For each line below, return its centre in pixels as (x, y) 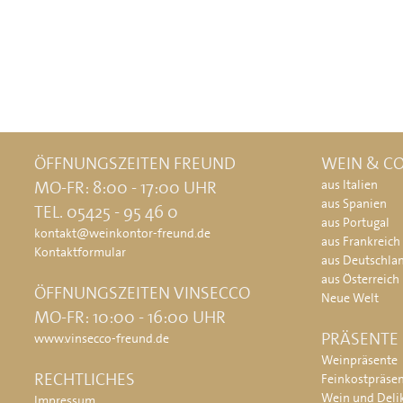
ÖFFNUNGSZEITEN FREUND (135, 164)
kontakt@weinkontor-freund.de (122, 233)
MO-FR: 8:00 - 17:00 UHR (125, 188)
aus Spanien (354, 204)
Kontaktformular (80, 252)
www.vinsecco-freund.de (102, 339)
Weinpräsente (360, 360)
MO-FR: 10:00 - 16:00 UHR (130, 318)
